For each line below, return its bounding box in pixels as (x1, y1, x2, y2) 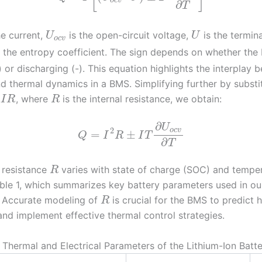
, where (15, 92, 51, 105)
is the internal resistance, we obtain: (59, 92, 222, 105)
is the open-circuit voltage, (66, 29, 192, 41)
